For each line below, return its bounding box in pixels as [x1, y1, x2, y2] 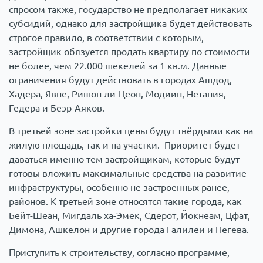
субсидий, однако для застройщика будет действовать [9, 18, 252, 29]
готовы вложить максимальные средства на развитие [9, 168, 247, 179]
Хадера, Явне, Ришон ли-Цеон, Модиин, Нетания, [9, 89, 226, 100]
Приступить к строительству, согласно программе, [9, 247, 230, 258]
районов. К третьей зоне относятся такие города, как [9, 196, 242, 207]
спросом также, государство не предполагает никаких [9, 4, 247, 15]
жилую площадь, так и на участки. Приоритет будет [9, 140, 240, 151]
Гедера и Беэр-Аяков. [9, 103, 104, 114]
